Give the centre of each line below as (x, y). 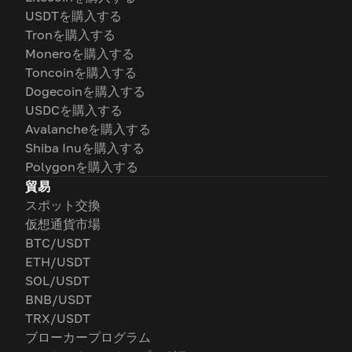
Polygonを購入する (82, 167)
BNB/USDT (59, 299)
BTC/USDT (58, 243)
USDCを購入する (74, 110)
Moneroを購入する (80, 53)
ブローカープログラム (88, 337)
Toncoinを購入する (81, 72)
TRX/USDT (58, 318)
